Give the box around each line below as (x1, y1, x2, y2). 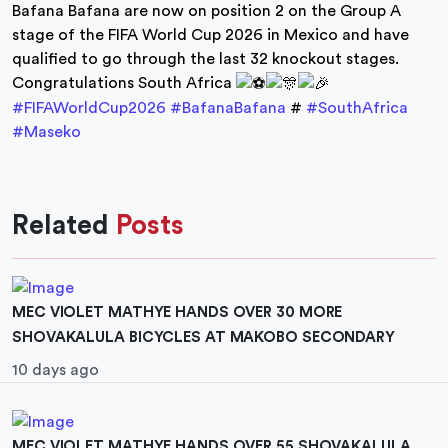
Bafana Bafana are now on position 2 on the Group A (12, 3, 401, 19)
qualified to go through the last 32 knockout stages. (12, 51, 399, 67)
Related (12, 212, 109, 240)
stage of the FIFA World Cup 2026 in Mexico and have (12, 27, 409, 43)
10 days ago (12, 362, 99, 379)
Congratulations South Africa (12, 75, 236, 91)
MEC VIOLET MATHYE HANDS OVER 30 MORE (12, 305, 343, 321)
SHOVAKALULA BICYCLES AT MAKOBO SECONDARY (12, 330, 395, 346)
